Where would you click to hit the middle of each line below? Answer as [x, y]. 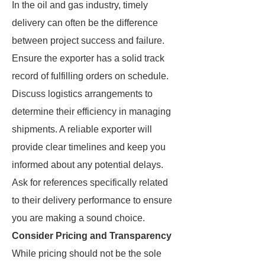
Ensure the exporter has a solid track [88, 58]
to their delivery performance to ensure [92, 200]
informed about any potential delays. [88, 165]
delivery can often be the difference [85, 23]
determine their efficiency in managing [91, 112]
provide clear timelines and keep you [89, 147]
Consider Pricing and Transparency [92, 236]
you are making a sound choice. [78, 218]
